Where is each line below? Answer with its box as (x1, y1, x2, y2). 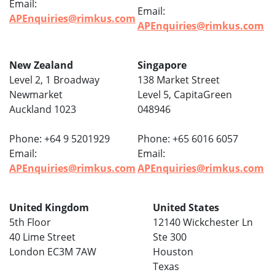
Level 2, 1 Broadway (9, 73, 99, 87)
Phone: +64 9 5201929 (9, 132, 110, 146)
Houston (153, 245, 193, 259)
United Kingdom (9, 201, 89, 215)
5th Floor (9, 215, 51, 230)
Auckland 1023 (9, 103, 76, 117)
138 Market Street (137, 73, 220, 87)
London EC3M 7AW (9, 245, 96, 259)
